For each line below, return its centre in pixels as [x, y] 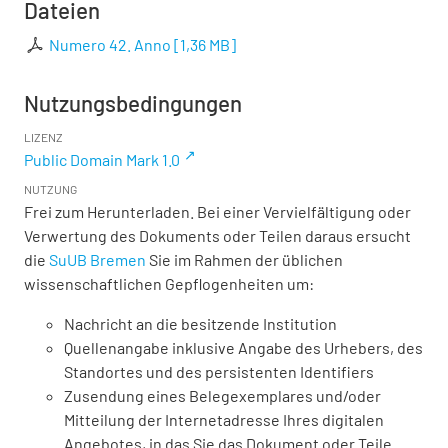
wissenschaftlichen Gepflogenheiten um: [169, 284]
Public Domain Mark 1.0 [102, 160]
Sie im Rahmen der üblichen [244, 260]
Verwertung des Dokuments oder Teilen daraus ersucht [217, 236]
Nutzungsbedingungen [133, 103]
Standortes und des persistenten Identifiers [219, 372]
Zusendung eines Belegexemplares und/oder [222, 396]
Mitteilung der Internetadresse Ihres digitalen [224, 420]
